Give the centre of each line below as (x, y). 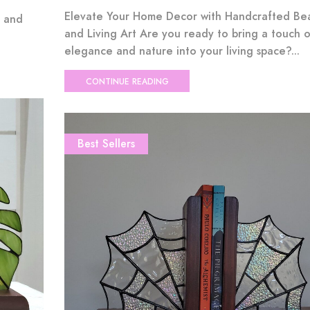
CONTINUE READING (127, 81)
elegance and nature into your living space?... (182, 51)
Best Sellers (106, 144)
